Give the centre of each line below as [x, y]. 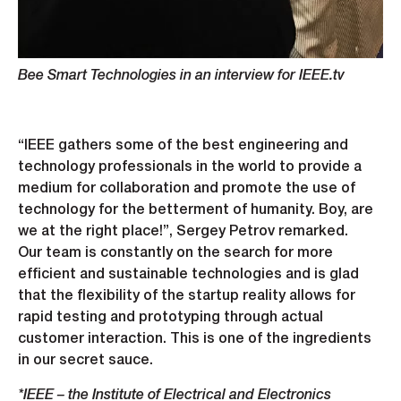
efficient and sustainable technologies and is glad [188, 275]
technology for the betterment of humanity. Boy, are [196, 211]
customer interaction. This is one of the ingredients [195, 340]
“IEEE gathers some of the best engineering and [183, 146]
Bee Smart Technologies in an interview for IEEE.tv [181, 77]
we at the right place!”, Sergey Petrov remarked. [183, 232]
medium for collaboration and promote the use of [187, 189]
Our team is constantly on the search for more [175, 254]
